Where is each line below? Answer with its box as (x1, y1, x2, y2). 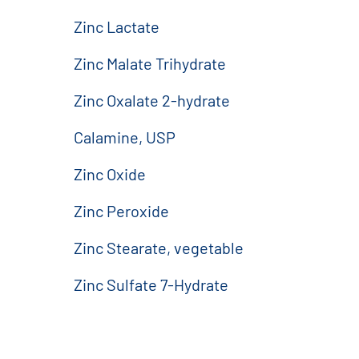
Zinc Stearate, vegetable (74, 238, 244, 257)
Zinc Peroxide (74, 201, 169, 220)
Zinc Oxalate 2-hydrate (74, 91, 230, 110)
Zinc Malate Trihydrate (74, 54, 226, 73)
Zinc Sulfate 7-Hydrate (74, 275, 228, 294)
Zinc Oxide (74, 164, 146, 184)
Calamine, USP (74, 127, 175, 147)
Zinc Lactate (74, 17, 159, 36)
